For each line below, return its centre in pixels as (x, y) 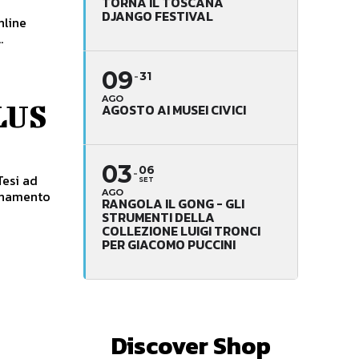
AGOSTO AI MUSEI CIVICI (174, 109)
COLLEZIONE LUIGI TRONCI (181, 230)
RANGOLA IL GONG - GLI (173, 203)
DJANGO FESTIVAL (157, 16)
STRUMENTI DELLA (158, 217)
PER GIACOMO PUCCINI (169, 244)
